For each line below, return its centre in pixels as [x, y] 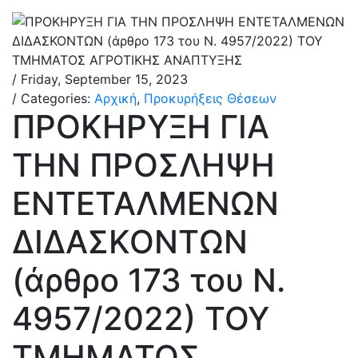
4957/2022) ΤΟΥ [141, 318]
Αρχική [115, 98]
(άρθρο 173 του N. [149, 280]
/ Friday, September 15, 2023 [100, 79]
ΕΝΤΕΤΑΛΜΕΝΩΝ [145, 203]
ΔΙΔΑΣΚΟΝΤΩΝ [130, 242]
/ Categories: [53, 98]
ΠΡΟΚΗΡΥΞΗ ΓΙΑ [141, 127]
